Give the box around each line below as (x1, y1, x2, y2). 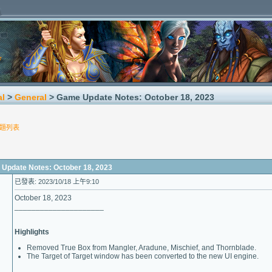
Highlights (15, 228, 49, 236)
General (15, 92, 47, 102)
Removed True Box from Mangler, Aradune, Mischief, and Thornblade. (27, 243, 256, 252)
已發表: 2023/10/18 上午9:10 (15, 178, 99, 185)
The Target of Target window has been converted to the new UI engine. (27, 252, 259, 260)
